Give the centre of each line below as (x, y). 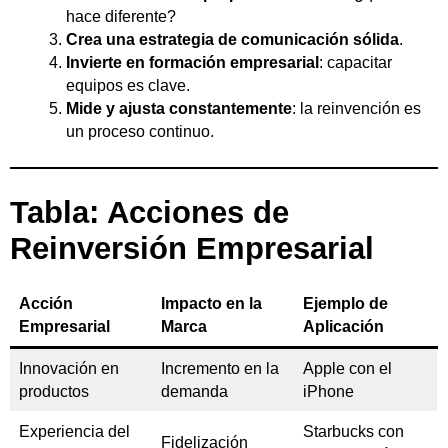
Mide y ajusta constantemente (179, 108)
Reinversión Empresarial (192, 248)
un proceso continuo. (140, 131)
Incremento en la (220, 368)
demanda (194, 391)
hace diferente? (121, 16)
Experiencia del (74, 431)
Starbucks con (353, 431)
